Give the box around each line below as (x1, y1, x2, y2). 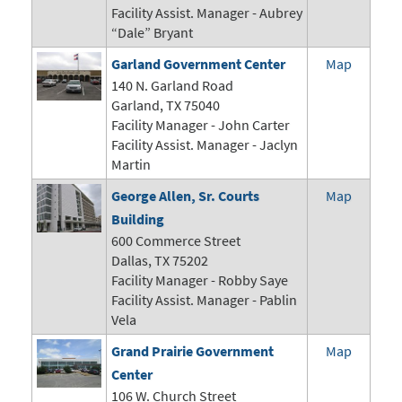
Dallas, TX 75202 (111, 251, 208, 270)
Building (111, 210, 164, 229)
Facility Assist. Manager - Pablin (111, 291, 297, 310)
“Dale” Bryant (111, 23, 193, 42)
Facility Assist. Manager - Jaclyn (111, 135, 298, 154)
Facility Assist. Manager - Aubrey (111, 4, 302, 22)
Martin (111, 155, 151, 174)
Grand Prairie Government (111, 342, 274, 361)
